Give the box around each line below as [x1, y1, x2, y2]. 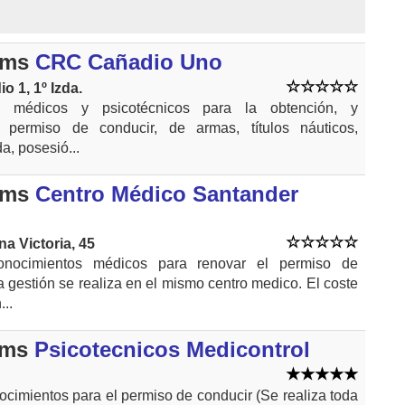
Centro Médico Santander [35, 181, 298, 206]
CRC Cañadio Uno [35, 49, 222, 74]
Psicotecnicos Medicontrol [34, 336, 310, 362]
